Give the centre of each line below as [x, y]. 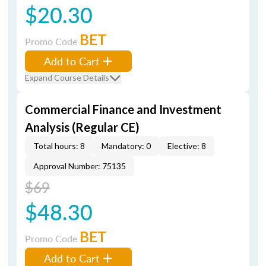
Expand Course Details [67, 77]
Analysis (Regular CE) [82, 127]
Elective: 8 [187, 146]
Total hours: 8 [59, 146]
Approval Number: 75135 [80, 166]
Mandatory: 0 [126, 146]
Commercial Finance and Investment [123, 109]
